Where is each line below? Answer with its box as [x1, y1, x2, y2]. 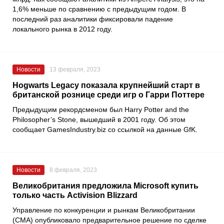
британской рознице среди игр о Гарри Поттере [12, 90, 204, 99]
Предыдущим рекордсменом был [12, 105, 124, 113]
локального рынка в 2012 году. [12, 24, 112, 33]
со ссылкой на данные [106, 125, 183, 133]
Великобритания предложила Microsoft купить [12, 181, 198, 190]
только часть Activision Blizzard [12, 190, 137, 199]
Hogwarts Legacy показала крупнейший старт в [12, 80, 200, 89]
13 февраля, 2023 [49, 65, 100, 73]
